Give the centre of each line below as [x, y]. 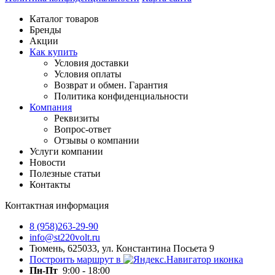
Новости [48, 162]
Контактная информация [57, 205]
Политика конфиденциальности [121, 96]
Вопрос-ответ [83, 129]
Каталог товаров [64, 18]
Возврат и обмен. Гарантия [111, 85]
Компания [51, 107]
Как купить [53, 52]
